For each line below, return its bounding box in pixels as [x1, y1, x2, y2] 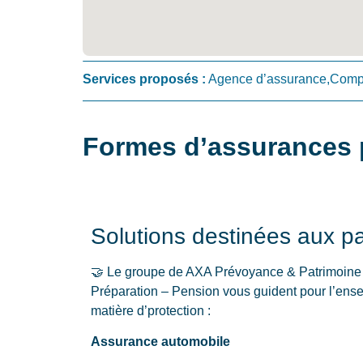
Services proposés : [83, 71, 206, 86]
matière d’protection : [91, 303, 211, 318]
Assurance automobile [91, 335, 230, 349]
